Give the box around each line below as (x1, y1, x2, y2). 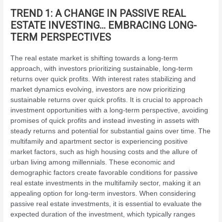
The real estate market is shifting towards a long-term (10, 55, 178, 62)
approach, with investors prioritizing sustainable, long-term (10, 65, 193, 72)
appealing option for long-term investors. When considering (10, 190, 196, 197)
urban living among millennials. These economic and (10, 159, 175, 166)
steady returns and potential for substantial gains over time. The (10, 127, 211, 135)
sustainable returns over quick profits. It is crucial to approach (10, 96, 203, 104)
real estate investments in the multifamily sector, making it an (10, 179, 201, 187)
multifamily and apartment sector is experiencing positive (10, 138, 188, 145)
